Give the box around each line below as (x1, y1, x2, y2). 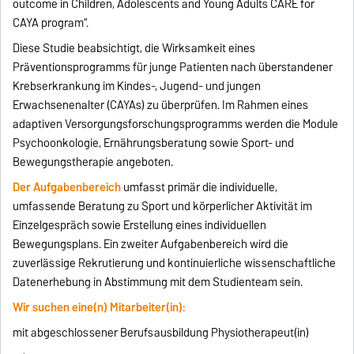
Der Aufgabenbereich (13, 178, 122, 198)
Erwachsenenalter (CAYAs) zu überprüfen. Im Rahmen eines (13, 96, 309, 115)
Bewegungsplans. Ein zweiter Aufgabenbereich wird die (13, 235, 289, 254)
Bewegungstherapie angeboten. (13, 153, 174, 172)
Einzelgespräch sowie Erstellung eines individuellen (13, 216, 267, 235)
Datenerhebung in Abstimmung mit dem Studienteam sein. (13, 273, 303, 292)
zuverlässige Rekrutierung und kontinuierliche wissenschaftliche (13, 254, 337, 273)
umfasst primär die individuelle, (121, 178, 278, 198)
